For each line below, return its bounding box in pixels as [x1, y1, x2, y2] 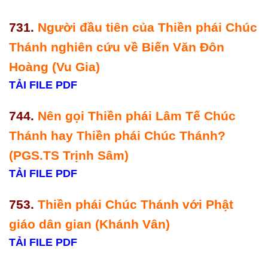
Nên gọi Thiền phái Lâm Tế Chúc [38, 109, 236, 123]
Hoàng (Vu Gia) [9, 60, 103, 74]
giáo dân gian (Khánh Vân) [9, 217, 170, 231]
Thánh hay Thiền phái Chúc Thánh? [9, 129, 226, 143]
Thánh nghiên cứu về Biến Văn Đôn [9, 40, 224, 54]
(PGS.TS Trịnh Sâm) [9, 148, 129, 163]
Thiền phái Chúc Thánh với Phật [38, 197, 233, 211]
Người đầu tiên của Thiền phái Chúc [38, 20, 257, 35]
